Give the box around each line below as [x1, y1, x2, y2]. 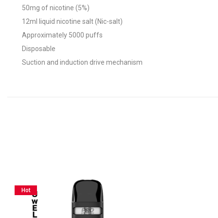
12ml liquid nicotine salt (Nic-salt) [22, 18, 123, 26]
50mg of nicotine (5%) [22, 4, 90, 12]
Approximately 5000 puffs [22, 31, 103, 39]
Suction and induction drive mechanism [22, 58, 143, 67]
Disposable [22, 45, 55, 53]
